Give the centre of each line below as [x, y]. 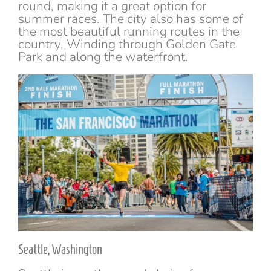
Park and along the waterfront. [103, 57]
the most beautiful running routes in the [129, 32]
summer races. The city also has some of [131, 19]
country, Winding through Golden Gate [127, 44]
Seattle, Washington [60, 250]
